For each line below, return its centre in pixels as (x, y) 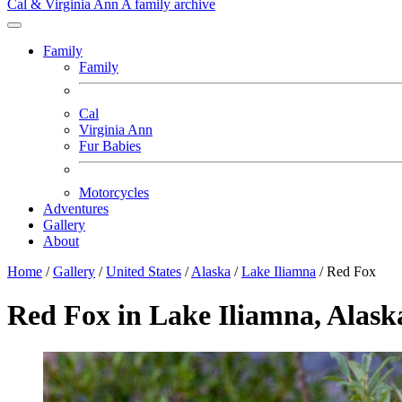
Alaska (211, 271)
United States (144, 271)
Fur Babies (110, 146)
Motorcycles (114, 192)
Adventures (76, 209)
